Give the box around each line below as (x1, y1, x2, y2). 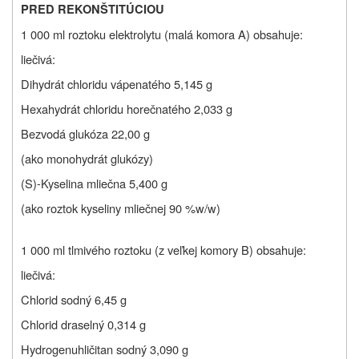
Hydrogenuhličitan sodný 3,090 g (21, 340, 188, 357)
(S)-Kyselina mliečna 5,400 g (21, 174, 167, 192)
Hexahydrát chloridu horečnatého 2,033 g (21, 99, 232, 117)
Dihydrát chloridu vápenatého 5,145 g (21, 75, 212, 92)
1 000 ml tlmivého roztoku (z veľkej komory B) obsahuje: (21, 240, 306, 258)
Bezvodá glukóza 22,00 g (21, 124, 150, 142)
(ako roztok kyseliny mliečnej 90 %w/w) (21, 199, 220, 216)
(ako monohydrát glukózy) (21, 149, 153, 167)
